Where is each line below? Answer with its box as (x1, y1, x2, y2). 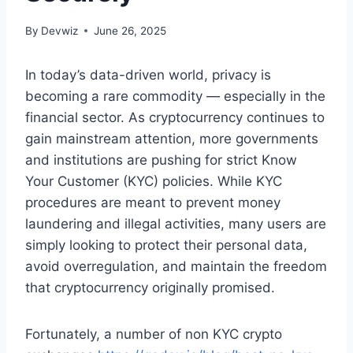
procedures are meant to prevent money (25, 194, 281, 210)
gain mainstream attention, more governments (25, 130, 318, 147)
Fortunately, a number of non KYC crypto (25, 325, 282, 342)
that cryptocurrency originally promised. (25, 279, 275, 295)
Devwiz (41, 24, 79, 37)
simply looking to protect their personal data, (25, 236, 307, 253)
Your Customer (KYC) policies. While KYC (25, 173, 282, 189)
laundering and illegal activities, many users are (25, 215, 326, 232)
